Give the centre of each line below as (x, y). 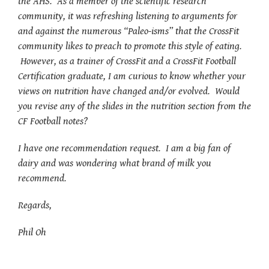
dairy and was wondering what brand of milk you (115, 163)
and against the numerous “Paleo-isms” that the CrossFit (128, 31)
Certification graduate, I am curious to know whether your (132, 76)
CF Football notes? (56, 121)
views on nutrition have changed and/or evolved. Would (129, 91)
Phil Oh (32, 232)
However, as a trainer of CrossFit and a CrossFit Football (127, 61)
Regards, (35, 205)
